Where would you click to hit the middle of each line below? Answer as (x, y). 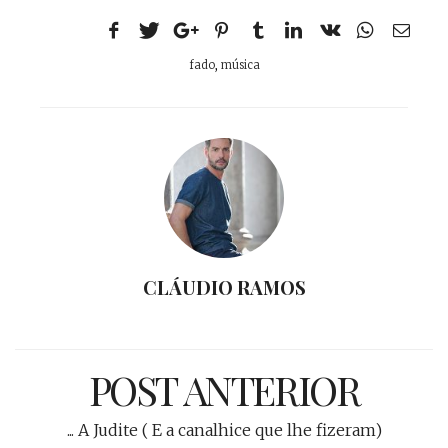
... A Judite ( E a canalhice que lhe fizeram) (224, 429)
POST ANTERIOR (224, 389)
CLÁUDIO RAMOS (224, 287)
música (240, 64)
